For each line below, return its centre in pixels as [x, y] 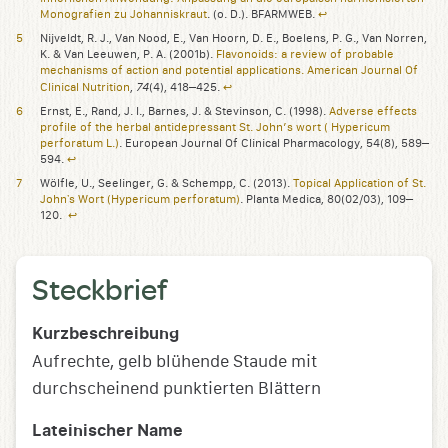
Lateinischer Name [107, 431]
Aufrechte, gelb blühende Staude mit [174, 362]
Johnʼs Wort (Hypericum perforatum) [140, 200]
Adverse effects [373, 112]
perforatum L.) [79, 144]
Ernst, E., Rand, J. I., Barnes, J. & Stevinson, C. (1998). [184, 112]
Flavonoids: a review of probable [305, 55]
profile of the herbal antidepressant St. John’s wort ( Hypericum [215, 128]
